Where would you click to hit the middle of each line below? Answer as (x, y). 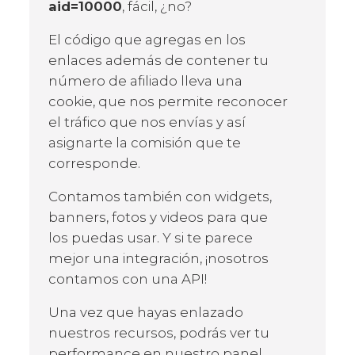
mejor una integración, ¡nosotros (158, 258)
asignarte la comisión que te (145, 142)
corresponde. (94, 163)
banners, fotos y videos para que (158, 217)
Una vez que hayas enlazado (146, 312)
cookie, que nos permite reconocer (168, 101)
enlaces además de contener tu (158, 60)
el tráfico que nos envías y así (147, 122)
